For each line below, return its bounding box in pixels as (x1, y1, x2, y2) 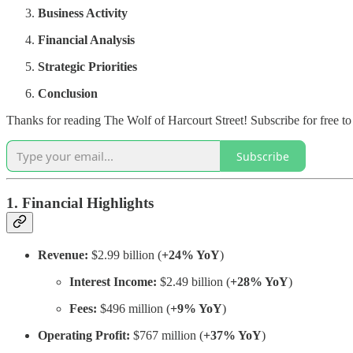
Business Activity (38, 6, 128, 20)
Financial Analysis (38, 33, 135, 47)
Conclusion (38, 87, 98, 101)
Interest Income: (69, 274, 157, 288)
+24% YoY (162, 247, 220, 262)
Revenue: (38, 247, 88, 262)
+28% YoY (230, 274, 288, 288)
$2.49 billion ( (157, 274, 230, 288)
